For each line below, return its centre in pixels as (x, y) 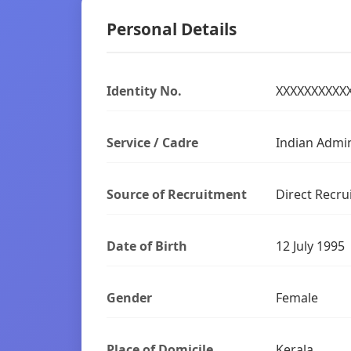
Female (297, 298)
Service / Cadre (152, 143)
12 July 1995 (310, 246)
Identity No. (144, 91)
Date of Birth (147, 246)
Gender (129, 298)
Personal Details (172, 29)
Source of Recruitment (177, 194)
